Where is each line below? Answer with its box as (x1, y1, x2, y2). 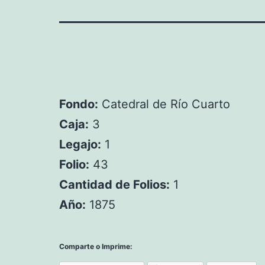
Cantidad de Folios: (59, 177, 170, 192)
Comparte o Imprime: (59, 242, 132, 251)
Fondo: (59, 97, 98, 111)
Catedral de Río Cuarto (98, 97, 230, 111)
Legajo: (59, 137, 101, 151)
